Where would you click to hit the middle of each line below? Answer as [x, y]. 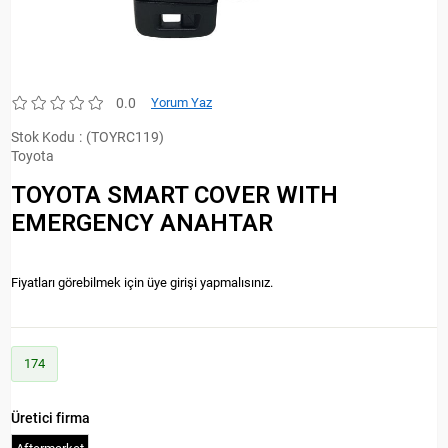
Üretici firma [50, 417]
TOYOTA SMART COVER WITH [174, 195]
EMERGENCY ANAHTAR [142, 223]
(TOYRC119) [125, 137]
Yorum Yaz [181, 102]
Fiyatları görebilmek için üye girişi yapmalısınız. [142, 282]
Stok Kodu [43, 137]
